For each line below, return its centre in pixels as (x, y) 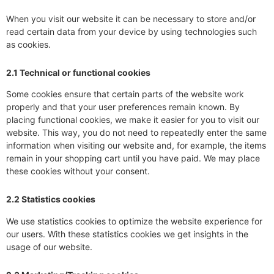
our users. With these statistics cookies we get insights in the (127, 234)
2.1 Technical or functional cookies (78, 72)
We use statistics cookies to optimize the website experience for (134, 221)
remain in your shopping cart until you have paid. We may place (133, 158)
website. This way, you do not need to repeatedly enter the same (136, 133)
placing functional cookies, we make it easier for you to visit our (133, 120)
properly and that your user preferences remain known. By (123, 107)
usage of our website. (49, 246)
